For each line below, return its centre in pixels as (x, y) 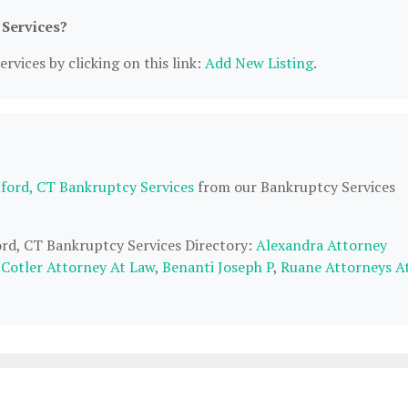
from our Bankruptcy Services (295, 187)
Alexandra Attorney (321, 245)
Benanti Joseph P (218, 267)
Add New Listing (259, 63)
